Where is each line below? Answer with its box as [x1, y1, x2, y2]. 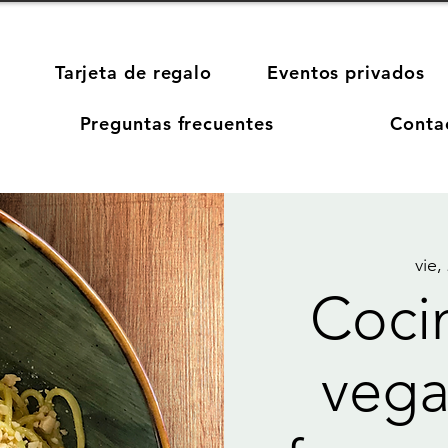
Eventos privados [267, 61, 425, 84]
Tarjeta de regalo [54, 61, 213, 84]
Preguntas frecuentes [79, 112, 274, 135]
